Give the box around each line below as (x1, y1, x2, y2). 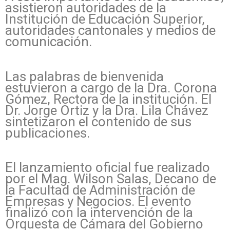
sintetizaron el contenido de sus (5, 113, 191, 129)
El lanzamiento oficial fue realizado (5, 160, 210, 176)
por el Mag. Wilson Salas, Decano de (5, 171, 216, 187)
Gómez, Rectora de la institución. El (5, 91, 212, 107)
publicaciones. (5, 125, 90, 141)
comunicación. (5, 34, 92, 50)
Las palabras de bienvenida (5, 68, 164, 84)
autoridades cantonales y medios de (5, 23, 216, 39)
